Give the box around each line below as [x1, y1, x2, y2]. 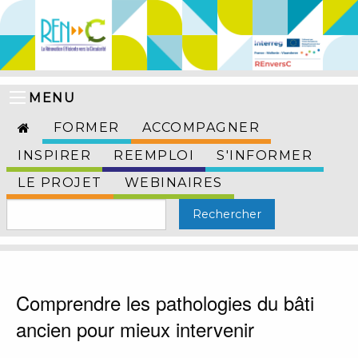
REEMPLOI [113, 148, 194, 164]
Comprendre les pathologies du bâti [16, 288, 314, 317]
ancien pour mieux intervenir [16, 315, 254, 344]
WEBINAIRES [124, 175, 223, 191]
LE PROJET [18, 175, 102, 191]
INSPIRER [18, 148, 91, 164]
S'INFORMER [217, 148, 312, 164]
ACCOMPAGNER [141, 120, 260, 136]
